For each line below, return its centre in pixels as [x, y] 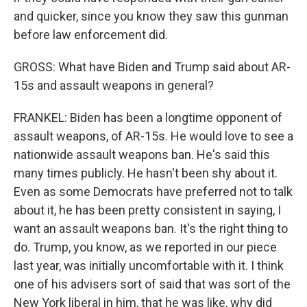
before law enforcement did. [91, 35]
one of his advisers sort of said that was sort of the [152, 284]
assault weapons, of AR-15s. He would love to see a [153, 136]
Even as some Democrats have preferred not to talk [153, 192]
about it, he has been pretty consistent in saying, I [147, 210]
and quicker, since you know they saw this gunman [151, 16]
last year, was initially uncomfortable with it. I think [149, 266]
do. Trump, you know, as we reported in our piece [145, 247]
